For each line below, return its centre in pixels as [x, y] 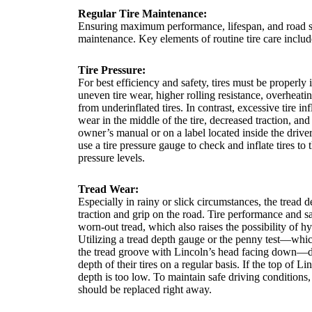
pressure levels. [111, 158]
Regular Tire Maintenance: [142, 14]
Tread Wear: [108, 189]
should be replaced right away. [145, 289]
